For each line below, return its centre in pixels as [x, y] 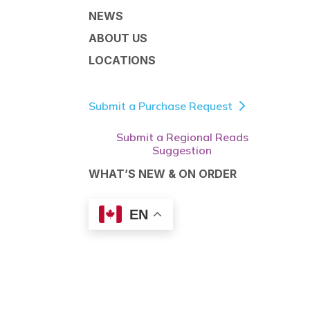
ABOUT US [118, 38]
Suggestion [182, 150]
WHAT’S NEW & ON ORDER [163, 174]
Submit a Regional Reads [182, 137]
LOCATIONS [122, 61]
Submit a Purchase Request [161, 106]
